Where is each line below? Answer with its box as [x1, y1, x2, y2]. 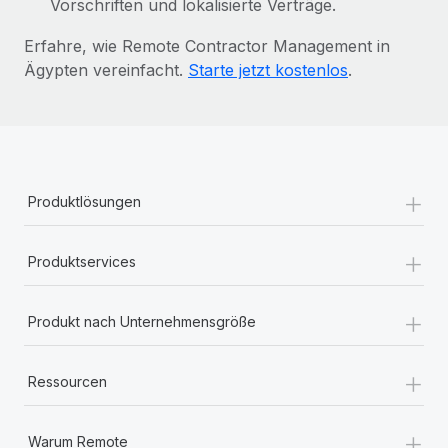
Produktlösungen [28, 192, 141, 210]
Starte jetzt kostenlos [188, 59, 348, 80]
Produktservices [28, 252, 136, 270]
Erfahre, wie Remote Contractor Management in [24, 35, 390, 56]
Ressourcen [28, 372, 107, 390]
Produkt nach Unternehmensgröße [28, 312, 256, 330]
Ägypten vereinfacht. [24, 59, 188, 80]
